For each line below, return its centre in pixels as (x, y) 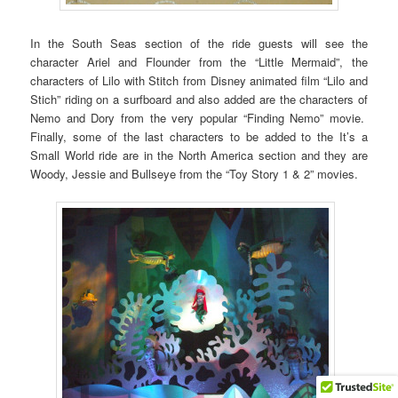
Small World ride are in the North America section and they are (199, 155)
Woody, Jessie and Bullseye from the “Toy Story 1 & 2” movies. (195, 174)
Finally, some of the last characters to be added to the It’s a (199, 137)
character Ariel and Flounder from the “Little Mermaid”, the (199, 62)
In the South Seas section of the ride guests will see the (199, 44)
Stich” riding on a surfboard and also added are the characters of (199, 99)
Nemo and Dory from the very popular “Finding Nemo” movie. (199, 118)
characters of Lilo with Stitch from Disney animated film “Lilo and (199, 81)
